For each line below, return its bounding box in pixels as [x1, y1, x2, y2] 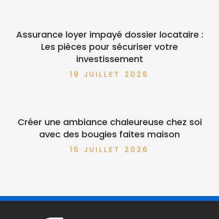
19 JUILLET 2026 [70, 69, 149, 79]
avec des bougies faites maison [39, 128, 180, 140]
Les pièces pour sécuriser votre [41, 40, 178, 53]
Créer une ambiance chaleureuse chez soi [17, 115, 202, 128]
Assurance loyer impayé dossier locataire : [16, 28, 203, 41]
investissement [76, 52, 143, 65]
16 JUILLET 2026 [70, 144, 149, 154]
